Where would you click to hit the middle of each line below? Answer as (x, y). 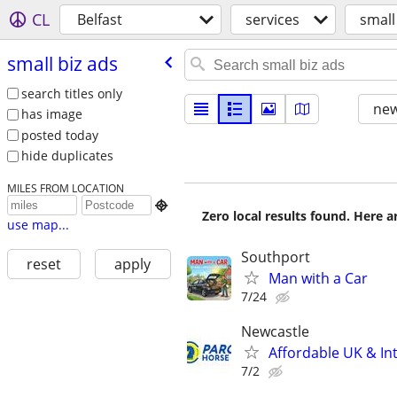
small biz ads (62, 63)
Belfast (100, 19)
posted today (59, 135)
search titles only (71, 93)
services (272, 19)
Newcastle (275, 332)
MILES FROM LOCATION (65, 188)
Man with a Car (318, 278)
